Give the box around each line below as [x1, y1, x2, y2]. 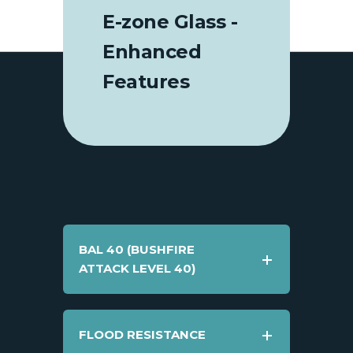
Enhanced [102, 39, 201, 63]
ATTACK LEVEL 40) [79, 260, 195, 276]
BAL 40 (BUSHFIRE [79, 241, 195, 257]
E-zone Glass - [102, 9, 237, 33]
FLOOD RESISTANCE [79, 326, 206, 342]
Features [102, 69, 189, 93]
